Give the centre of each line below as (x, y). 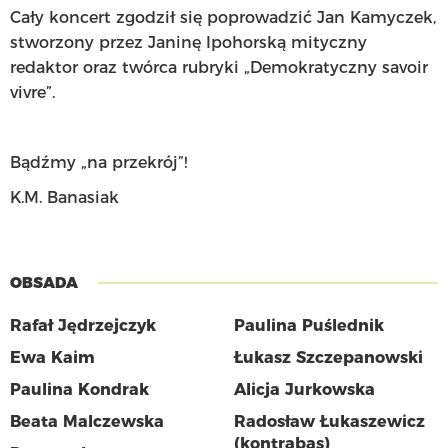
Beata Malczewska (87, 422)
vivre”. (32, 93)
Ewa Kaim (52, 358)
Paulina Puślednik (309, 326)
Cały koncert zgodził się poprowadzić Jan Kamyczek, (223, 18)
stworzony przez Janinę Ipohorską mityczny (188, 43)
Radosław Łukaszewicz (329, 422)
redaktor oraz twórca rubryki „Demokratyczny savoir (219, 68)
